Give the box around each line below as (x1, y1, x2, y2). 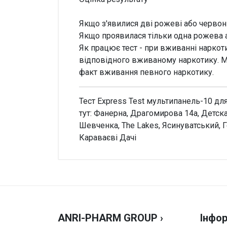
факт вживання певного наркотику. (79, 67, 214, 78)
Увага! (79, 145, 103, 155)
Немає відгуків (87, 150, 138, 160)
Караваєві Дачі (79, 133, 136, 143)
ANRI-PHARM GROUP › (58, 212, 163, 224)
